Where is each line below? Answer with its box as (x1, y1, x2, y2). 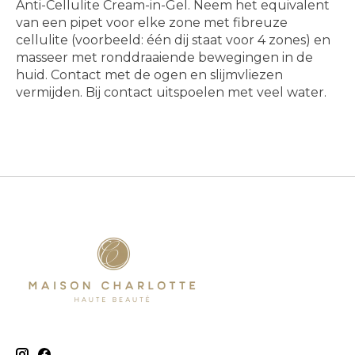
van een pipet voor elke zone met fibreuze (16, 15, 288, 31)
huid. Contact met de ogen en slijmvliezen (16, 67, 283, 83)
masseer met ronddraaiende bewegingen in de (16, 50, 313, 66)
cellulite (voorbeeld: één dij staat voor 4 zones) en (16, 32, 330, 48)
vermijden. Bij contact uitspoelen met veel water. (16, 85, 326, 101)
